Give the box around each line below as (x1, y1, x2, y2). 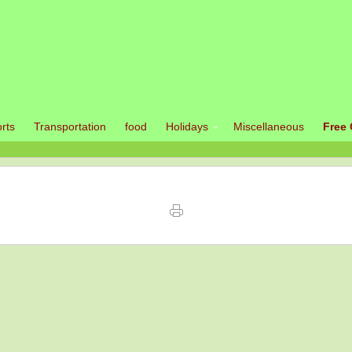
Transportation (34, 120, 106, 133)
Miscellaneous (233, 120, 304, 133)
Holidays (166, 120, 208, 133)
